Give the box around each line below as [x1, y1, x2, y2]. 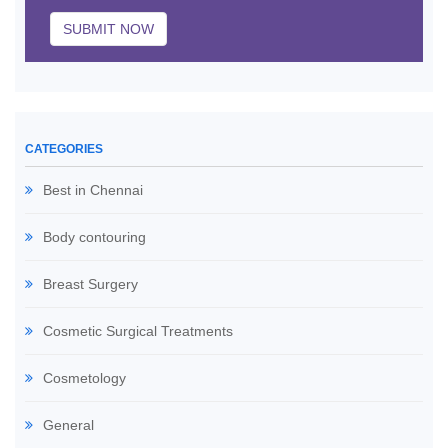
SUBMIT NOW [63, 21, 154, 37]
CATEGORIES [25, 142, 103, 156]
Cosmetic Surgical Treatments [43, 323, 233, 339]
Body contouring [43, 229, 146, 245]
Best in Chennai [43, 182, 143, 198]
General [43, 417, 94, 433]
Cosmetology [43, 370, 126, 386]
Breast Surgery [43, 276, 138, 292]
